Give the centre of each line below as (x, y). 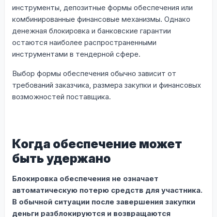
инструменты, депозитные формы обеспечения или (102, 7)
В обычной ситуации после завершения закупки (104, 201)
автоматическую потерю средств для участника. (107, 190)
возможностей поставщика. (62, 96)
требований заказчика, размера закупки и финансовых (107, 85)
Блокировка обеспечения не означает (85, 178)
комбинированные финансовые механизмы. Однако (101, 19)
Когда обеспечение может (97, 144)
